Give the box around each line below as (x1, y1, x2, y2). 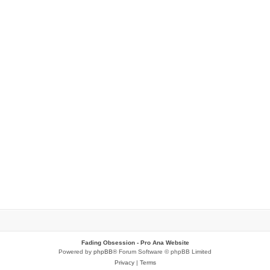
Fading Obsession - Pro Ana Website (81, 239, 189, 246)
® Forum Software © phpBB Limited (113, 248, 212, 255)
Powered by (58, 248, 93, 255)
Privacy (114, 259, 134, 266)
